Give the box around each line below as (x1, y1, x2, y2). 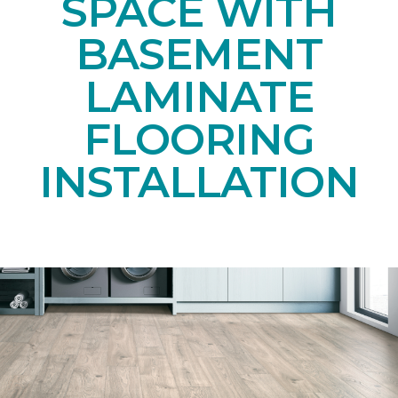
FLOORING (83, 114, 315, 166)
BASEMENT (76, 28, 322, 81)
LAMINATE (84, 71, 314, 123)
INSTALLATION (38, 156, 360, 209)
